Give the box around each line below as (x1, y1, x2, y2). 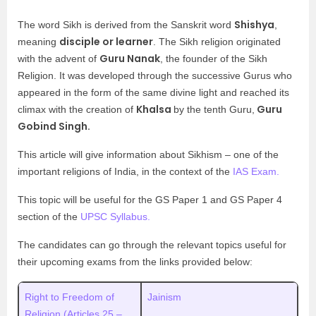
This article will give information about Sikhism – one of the (18, 149, 279, 160)
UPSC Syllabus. (80, 211, 153, 222)
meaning (18, 36, 59, 47)
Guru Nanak (99, 51, 160, 66)
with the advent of (18, 53, 99, 64)
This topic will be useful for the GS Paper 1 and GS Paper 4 (18, 194, 282, 205)
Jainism (147, 291, 181, 303)
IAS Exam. (233, 166, 282, 177)
